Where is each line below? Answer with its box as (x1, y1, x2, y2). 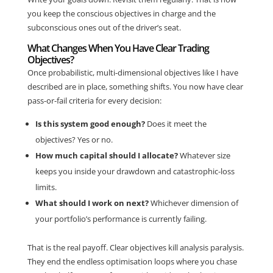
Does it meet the (144, 118, 207, 130)
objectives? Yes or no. (35, 134, 113, 146)
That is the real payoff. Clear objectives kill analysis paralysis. (27, 242, 244, 253)
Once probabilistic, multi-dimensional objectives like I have (27, 67, 238, 79)
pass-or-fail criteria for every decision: (27, 95, 161, 107)
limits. (35, 182, 57, 193)
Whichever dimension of (148, 197, 238, 209)
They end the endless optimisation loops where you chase (27, 256, 237, 268)
